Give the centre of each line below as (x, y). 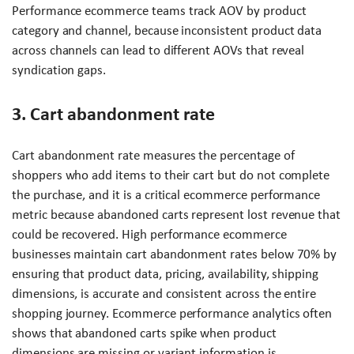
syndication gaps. (59, 70)
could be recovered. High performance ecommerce (149, 234)
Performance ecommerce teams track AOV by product (159, 10)
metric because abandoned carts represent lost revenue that (177, 214)
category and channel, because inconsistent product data (167, 30)
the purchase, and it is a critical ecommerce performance (166, 194)
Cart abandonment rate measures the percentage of (153, 155)
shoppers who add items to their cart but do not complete (171, 175)
